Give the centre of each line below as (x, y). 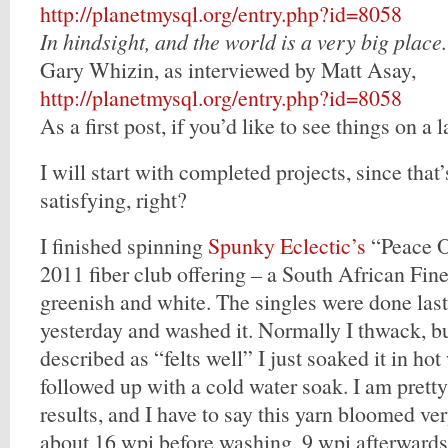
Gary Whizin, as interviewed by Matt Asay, (228, 69)
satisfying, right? (113, 199)
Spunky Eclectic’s (287, 245)
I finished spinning (124, 245)
